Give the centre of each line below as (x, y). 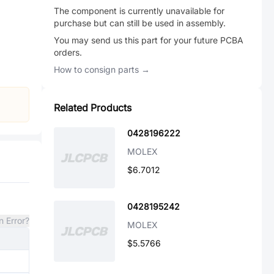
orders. (68, 52)
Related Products (93, 108)
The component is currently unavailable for (139, 11)
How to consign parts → (102, 69)
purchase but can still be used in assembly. (140, 23)
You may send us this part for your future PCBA (149, 40)
